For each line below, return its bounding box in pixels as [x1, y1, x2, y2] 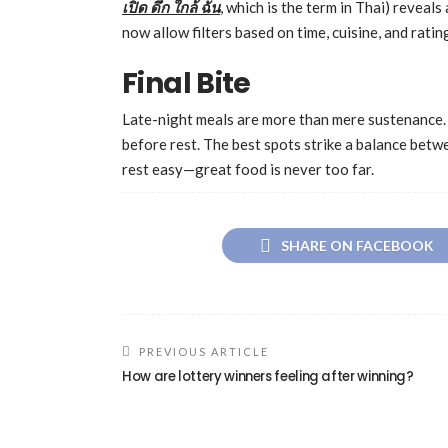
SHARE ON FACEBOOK [281, 237, 434, 255]
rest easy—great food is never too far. [122, 159, 374, 178]
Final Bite [122, 63, 251, 103]
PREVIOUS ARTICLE [139, 345, 269, 359]
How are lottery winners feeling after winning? [122, 367, 414, 387]
